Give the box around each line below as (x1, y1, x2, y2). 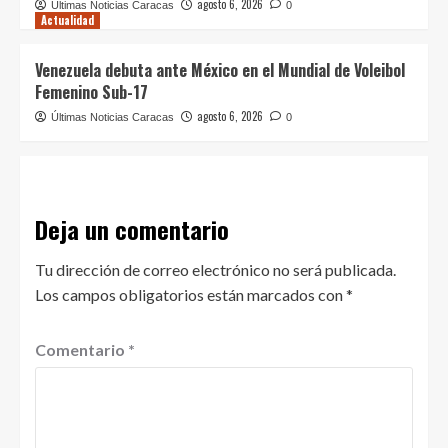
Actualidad (41, 12, 94, 29)
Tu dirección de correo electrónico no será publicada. (35, 260, 396, 280)
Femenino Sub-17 (35, 80, 148, 105)
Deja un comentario (35, 211, 229, 248)
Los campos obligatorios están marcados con (35, 285, 346, 305)
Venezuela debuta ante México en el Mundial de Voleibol (35, 58, 405, 83)
